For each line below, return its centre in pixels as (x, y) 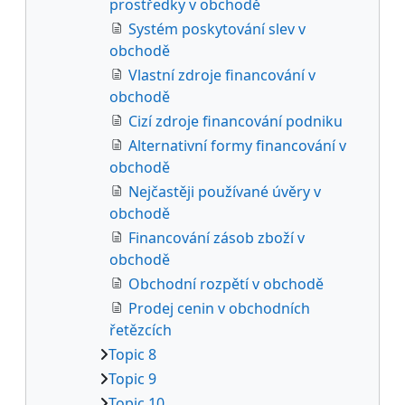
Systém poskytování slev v (217, 28)
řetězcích (141, 330)
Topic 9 (132, 378)
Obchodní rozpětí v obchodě (226, 283)
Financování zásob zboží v (217, 237)
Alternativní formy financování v (237, 145)
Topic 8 (132, 354)
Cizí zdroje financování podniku (235, 121)
